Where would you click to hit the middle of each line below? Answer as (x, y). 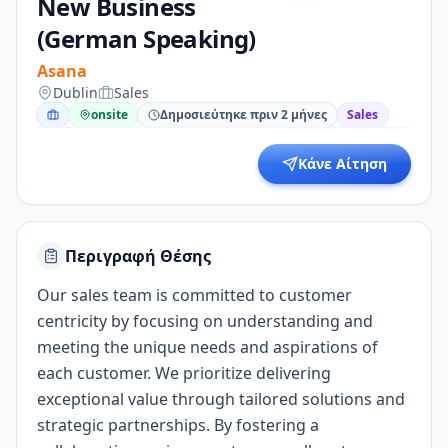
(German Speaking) (146, 38)
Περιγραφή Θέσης (138, 256)
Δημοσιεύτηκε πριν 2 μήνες (243, 114)
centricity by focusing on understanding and (205, 321)
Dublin (75, 92)
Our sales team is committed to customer (194, 295)
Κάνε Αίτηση (342, 163)
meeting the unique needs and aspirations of (207, 347)
